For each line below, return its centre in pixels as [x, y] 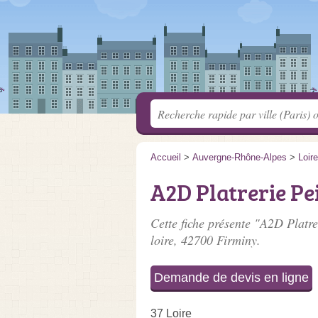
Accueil [166, 157]
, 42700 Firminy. [217, 240]
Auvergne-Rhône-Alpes [240, 157]
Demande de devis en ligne [231, 278]
